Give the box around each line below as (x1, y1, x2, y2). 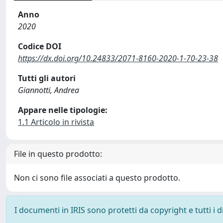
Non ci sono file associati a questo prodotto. (14, 172, 180, 183)
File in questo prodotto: (14, 148, 102, 159)
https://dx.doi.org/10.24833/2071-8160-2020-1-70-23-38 (18, 52, 218, 64)
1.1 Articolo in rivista (18, 116, 94, 127)
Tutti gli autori (18, 72, 76, 84)
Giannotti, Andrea (18, 84, 79, 96)
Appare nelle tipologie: (18, 104, 108, 115)
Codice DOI (18, 40, 61, 52)
